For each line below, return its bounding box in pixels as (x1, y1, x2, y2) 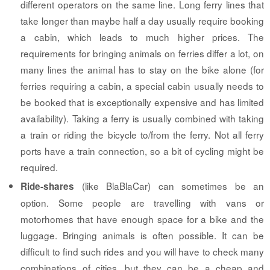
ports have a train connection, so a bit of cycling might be (20, 144, 264, 158)
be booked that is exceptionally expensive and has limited (20, 95, 264, 109)
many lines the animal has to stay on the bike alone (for (20, 63, 264, 77)
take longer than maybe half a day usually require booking (20, 14, 264, 28)
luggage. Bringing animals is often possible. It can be (20, 228, 264, 242)
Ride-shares (20, 180, 75, 193)
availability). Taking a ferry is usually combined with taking (20, 111, 264, 125)
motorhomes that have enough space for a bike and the (20, 212, 264, 226)
